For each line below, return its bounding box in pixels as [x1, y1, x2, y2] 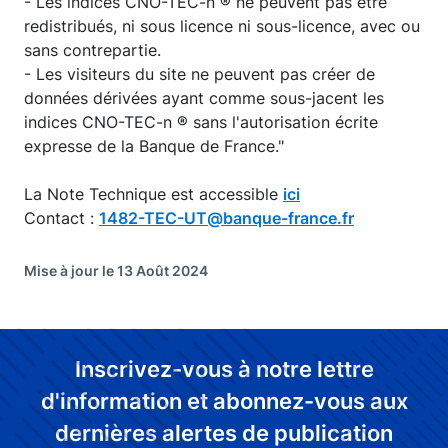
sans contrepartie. [24, 40, 161, 60]
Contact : [24, 208, 99, 228]
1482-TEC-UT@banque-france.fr [99, 208, 354, 228]
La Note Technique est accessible [24, 184, 283, 204]
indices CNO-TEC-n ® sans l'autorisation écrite [24, 112, 378, 132]
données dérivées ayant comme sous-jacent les [24, 88, 384, 108]
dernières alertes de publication [55, 420, 393, 446]
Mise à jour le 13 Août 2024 [24, 262, 208, 279]
